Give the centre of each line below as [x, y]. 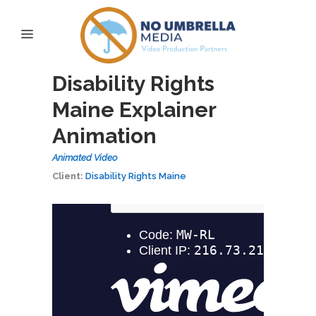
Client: [68, 176]
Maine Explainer [134, 110]
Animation [104, 136]
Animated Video [85, 158]
